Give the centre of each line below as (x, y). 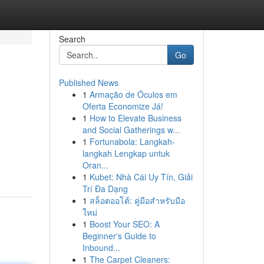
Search (72, 39)
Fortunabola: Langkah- (132, 141)
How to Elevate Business (135, 118)
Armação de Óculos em (133, 94)
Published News (88, 82)
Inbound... (101, 247)
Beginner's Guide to (119, 236)
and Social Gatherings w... (131, 130)
